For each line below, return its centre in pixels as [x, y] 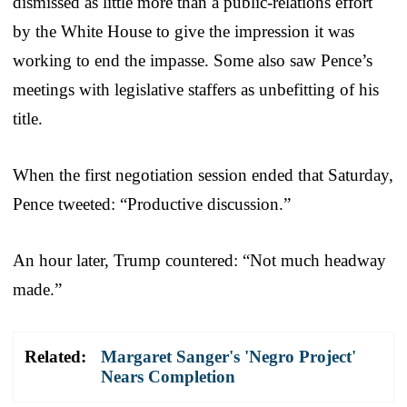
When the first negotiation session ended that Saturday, [203, 174]
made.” [37, 289]
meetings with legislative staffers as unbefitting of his [196, 89]
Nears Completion [168, 376]
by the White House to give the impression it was [184, 31]
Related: [55, 356]
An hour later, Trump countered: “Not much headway [199, 260]
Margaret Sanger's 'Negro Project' [228, 356]
